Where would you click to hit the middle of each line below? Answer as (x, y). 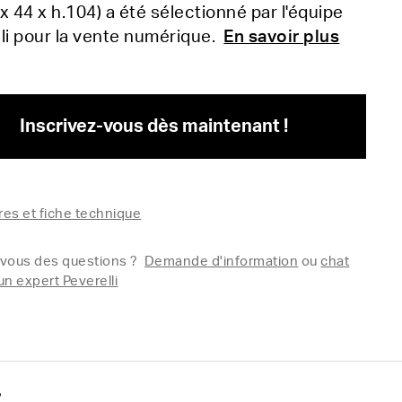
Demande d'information (221, 262)
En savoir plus (282, 37)
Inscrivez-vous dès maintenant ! (153, 127)
